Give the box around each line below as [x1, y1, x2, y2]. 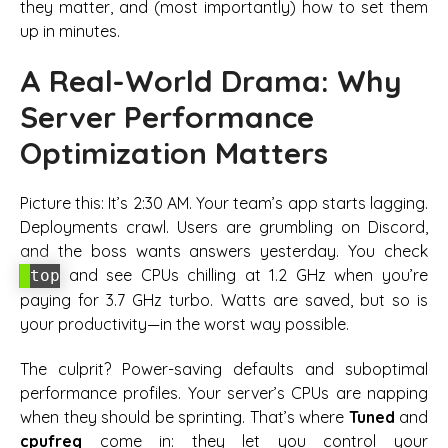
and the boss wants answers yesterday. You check [20, 241, 428, 262]
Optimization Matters [20, 133, 328, 172]
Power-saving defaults [122, 358, 294, 379]
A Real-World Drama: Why [20, 61, 402, 100]
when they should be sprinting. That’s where [20, 406, 349, 427]
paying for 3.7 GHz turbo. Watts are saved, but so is [20, 290, 428, 311]
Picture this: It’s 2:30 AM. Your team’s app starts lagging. [20, 193, 428, 214]
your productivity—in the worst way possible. [20, 314, 349, 335]
